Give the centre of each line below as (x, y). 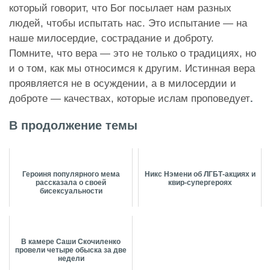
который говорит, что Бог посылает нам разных (120, 8)
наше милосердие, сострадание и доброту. (111, 38)
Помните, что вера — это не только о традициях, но (133, 53)
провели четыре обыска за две (71, 250)
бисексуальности (71, 191)
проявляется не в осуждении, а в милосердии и (123, 83)
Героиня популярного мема (71, 174)
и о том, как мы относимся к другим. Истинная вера (132, 68)
